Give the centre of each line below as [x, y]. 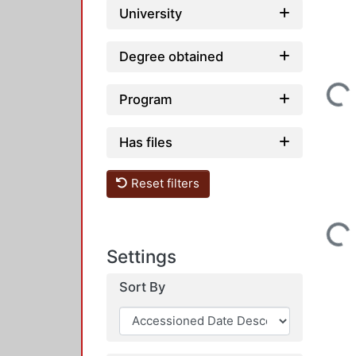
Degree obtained [171, 56]
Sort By [142, 287]
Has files [146, 142]
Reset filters [164, 184]
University [151, 13]
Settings [141, 256]
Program [146, 99]
